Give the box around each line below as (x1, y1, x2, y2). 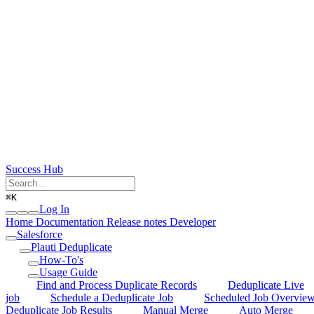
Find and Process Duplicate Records (36, 278, 197, 291)
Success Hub (6, 163, 63, 175)
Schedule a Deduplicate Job (50, 291, 173, 303)
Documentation (33, 215, 104, 228)
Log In (39, 203, 69, 215)
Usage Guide (39, 266, 97, 278)
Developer (170, 215, 216, 228)
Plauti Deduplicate (31, 240, 112, 253)
